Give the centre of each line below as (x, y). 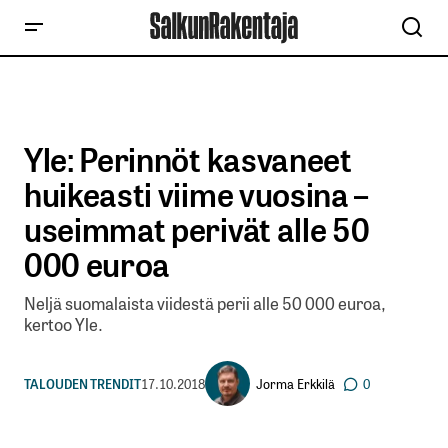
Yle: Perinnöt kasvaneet (188, 158)
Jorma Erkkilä (295, 383)
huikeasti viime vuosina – (196, 193)
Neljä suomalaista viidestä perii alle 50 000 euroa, (205, 303)
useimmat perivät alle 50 (197, 228)
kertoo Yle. (63, 324)
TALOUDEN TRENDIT (82, 383)
